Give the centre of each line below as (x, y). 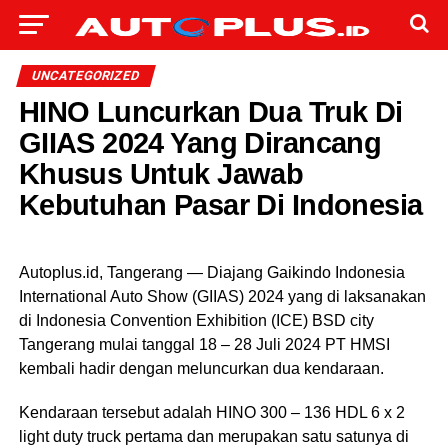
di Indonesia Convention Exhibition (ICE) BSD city (196, 320)
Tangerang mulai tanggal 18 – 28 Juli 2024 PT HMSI (204, 344)
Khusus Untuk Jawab (161, 174)
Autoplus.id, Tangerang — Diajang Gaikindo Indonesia (211, 272)
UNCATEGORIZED (85, 75)
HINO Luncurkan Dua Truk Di (210, 112)
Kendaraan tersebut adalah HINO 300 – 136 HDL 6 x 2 (211, 412)
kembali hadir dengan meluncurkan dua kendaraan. (201, 368)
